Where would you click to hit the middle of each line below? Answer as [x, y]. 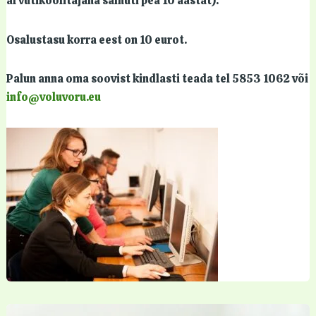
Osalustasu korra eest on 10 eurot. [96, 39]
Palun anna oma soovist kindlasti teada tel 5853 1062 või [157, 79]
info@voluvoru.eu [53, 97]
